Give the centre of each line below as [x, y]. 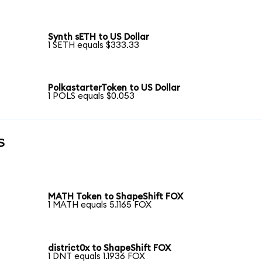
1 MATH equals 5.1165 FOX [100, 205]
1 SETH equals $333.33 [94, 45]
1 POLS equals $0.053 [92, 96]
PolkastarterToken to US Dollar [114, 88]
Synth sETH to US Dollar [99, 37]
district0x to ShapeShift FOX [110, 248]
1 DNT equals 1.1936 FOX [97, 256]
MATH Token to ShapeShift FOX [116, 197]
